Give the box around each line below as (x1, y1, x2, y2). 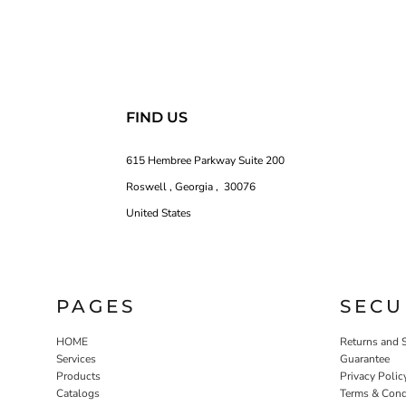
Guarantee (340, 352, 390, 366)
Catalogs (56, 386, 100, 401)
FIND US (126, 108, 188, 126)
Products (56, 369, 101, 383)
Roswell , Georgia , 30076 (126, 179, 256, 194)
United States (126, 205, 192, 220)
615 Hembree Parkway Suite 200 (126, 152, 285, 168)
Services (56, 352, 96, 366)
